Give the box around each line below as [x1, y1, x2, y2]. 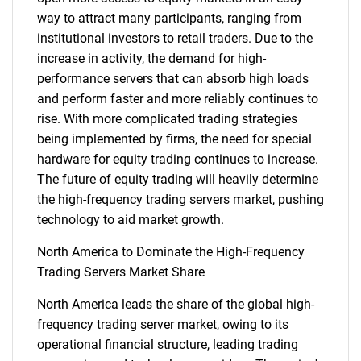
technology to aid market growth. [37, 212, 224, 227]
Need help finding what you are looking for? [64, 42, 297, 57]
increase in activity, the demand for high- [37, 51, 266, 66]
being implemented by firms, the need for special [37, 131, 312, 147]
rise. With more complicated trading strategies [37, 111, 297, 127]
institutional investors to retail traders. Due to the [37, 31, 313, 46]
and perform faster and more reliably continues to [37, 91, 318, 106]
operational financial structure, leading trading [37, 337, 298, 352]
